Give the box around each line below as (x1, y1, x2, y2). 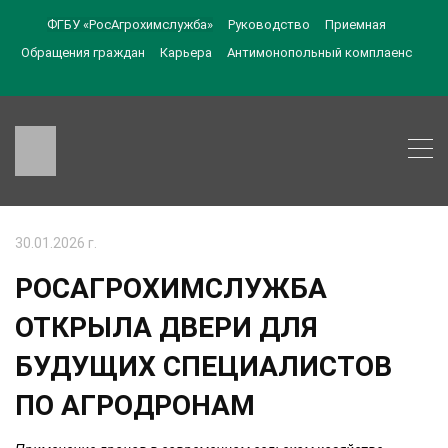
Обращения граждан (21, 45, 145, 60)
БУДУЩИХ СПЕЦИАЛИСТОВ (15, 349, 392, 383)
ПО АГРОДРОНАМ (15, 388, 255, 422)
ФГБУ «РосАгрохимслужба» (47, 17, 213, 32)
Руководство (228, 17, 310, 32)
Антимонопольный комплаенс (227, 45, 412, 60)
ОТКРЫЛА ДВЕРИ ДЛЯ (15, 310, 318, 344)
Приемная (325, 17, 386, 32)
